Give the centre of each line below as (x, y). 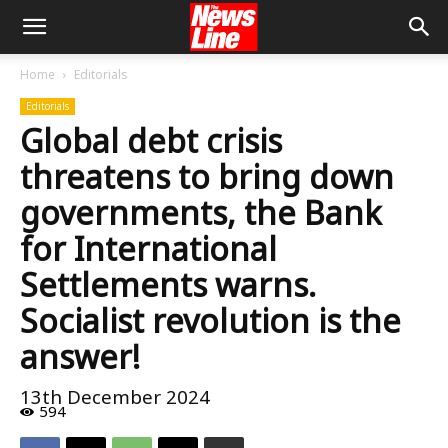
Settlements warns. (168, 284)
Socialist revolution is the (210, 320)
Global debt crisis (151, 140)
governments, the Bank (201, 212)
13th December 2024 (115, 397)
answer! (80, 356)
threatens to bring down (207, 176)
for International (148, 248)
